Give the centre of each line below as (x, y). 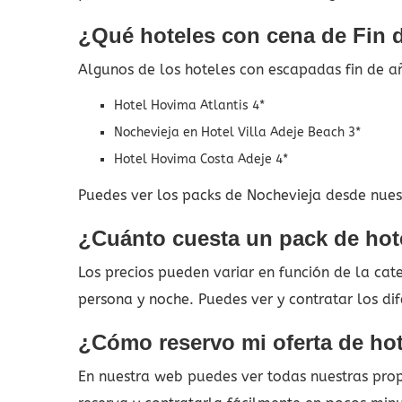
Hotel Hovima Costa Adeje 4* (201, 159)
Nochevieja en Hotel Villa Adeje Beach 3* (237, 132)
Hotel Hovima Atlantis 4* (189, 105)
